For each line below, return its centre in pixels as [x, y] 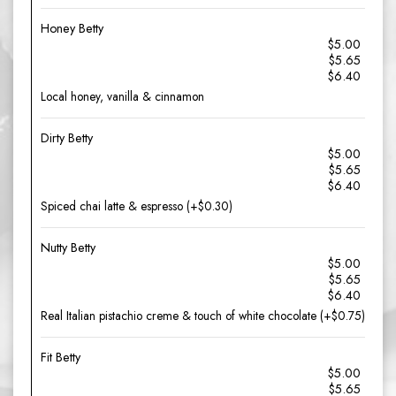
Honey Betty [72, 28]
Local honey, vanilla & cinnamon [122, 96]
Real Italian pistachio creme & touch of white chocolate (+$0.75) [203, 316]
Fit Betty [61, 357]
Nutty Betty [68, 247]
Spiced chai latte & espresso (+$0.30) [137, 206]
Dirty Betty [67, 138]
